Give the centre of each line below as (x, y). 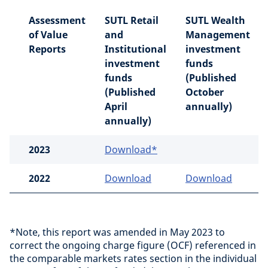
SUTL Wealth (215, 21)
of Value (48, 35)
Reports (48, 49)
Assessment (57, 21)
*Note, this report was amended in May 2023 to (117, 232)
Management (218, 35)
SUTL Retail (132, 21)
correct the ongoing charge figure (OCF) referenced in (133, 246)
